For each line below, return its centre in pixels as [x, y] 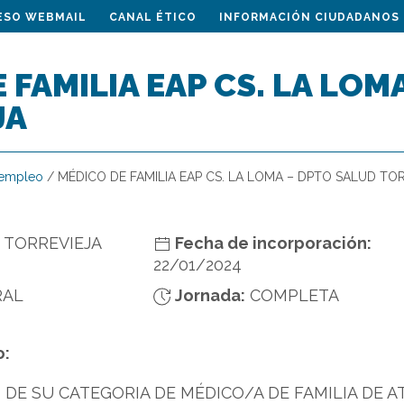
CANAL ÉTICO [153, 17]
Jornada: [208, 295]
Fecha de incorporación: [271, 243]
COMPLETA [294, 295]
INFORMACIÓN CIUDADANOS [309, 17]
